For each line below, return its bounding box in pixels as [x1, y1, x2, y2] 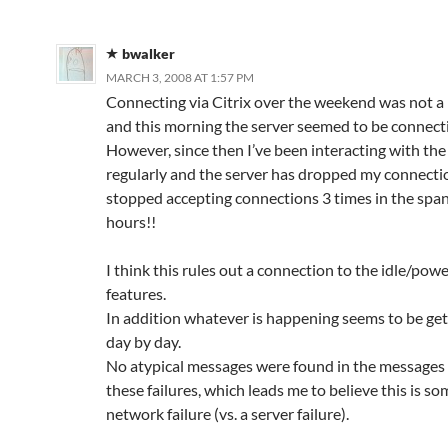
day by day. [106, 332, 181, 351]
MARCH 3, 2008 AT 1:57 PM [106, 70, 254, 85]
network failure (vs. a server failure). [106, 404, 349, 423]
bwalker [122, 45, 175, 62]
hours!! [106, 212, 156, 231]
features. [106, 284, 166, 303]
